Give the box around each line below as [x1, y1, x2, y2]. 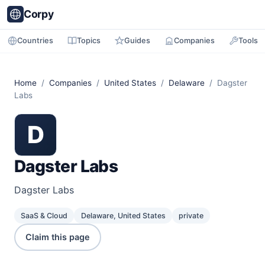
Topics [76, 35, 101, 45]
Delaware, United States [80, 211, 166, 221]
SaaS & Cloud [21, 211, 68, 221]
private [178, 211, 203, 221]
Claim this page [25, 232, 91, 243]
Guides [124, 35, 150, 45]
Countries [17, 35, 53, 45]
